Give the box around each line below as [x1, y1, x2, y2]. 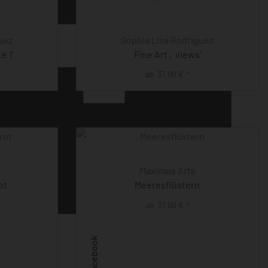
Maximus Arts [139, 165, 196, 176]
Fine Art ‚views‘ [133, 48, 201, 60]
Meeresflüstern [135, 179, 200, 191]
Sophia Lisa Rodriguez [121, 34, 214, 45]
